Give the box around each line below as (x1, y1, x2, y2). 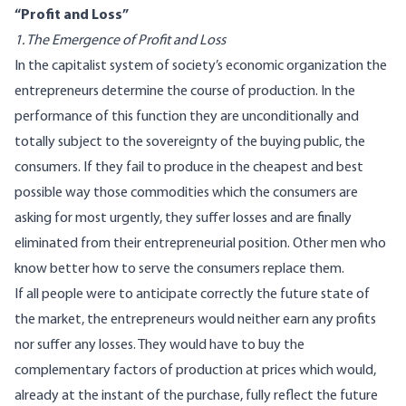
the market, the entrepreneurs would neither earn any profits (14, 313, 376, 328)
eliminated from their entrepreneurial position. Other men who (14, 237, 386, 252)
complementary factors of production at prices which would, (14, 363, 376, 379)
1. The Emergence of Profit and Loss (14, 34, 226, 49)
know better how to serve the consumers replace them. (14, 262, 344, 277)
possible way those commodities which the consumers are (14, 186, 358, 201)
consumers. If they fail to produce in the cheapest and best (14, 160, 363, 176)
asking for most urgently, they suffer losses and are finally (14, 211, 352, 227)
